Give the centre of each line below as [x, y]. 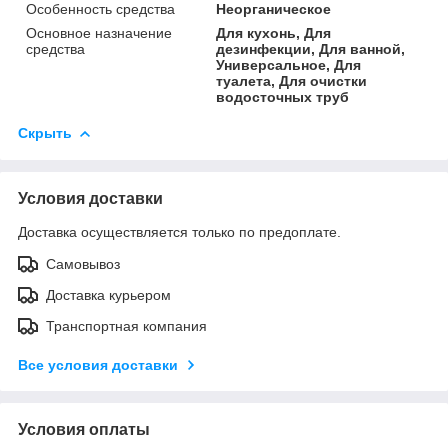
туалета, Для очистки [292, 80]
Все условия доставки [98, 364]
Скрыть [45, 132]
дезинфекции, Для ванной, [311, 48]
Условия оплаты [84, 429]
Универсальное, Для [289, 64]
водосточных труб [283, 96]
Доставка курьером [108, 294]
